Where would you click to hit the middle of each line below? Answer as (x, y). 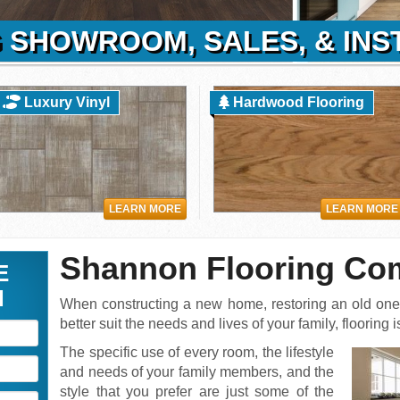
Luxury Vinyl (65, 102)
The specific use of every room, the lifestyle (197, 352)
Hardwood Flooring (297, 102)
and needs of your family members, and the (197, 372)
